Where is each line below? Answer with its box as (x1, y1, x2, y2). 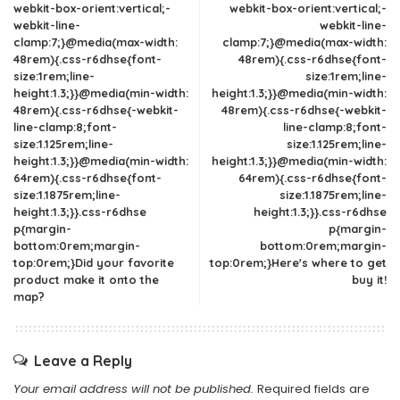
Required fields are (257, 380, 370, 397)
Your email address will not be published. (13, 380, 254, 397)
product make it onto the (13, 272, 159, 287)
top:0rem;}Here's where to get (210, 255, 387, 270)
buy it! (352, 272, 387, 287)
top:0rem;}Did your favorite (13, 255, 174, 270)
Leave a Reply (34, 352, 132, 370)
